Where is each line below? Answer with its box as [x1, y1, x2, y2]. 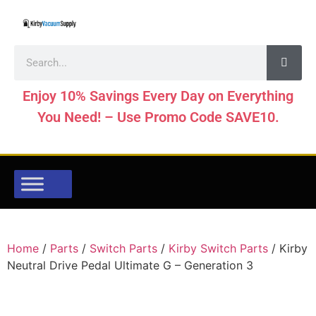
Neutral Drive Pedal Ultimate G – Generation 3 [7, 258, 253, 272]
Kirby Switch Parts [169, 241, 268, 255]
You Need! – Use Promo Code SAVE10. [37, 109, 279, 126]
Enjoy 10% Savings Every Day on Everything [23, 87, 293, 104]
